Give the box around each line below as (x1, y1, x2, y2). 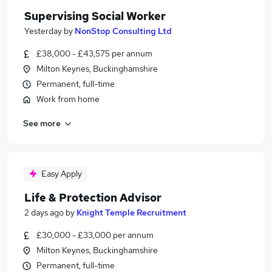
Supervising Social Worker (24, 9, 166, 23)
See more (23, 117, 61, 129)
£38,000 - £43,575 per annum (36, 48, 152, 59)
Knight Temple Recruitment (76, 207, 186, 218)
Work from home (36, 93, 100, 104)
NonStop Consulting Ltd (75, 25, 172, 36)
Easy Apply (41, 168, 82, 179)
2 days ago (24, 207, 64, 218)
